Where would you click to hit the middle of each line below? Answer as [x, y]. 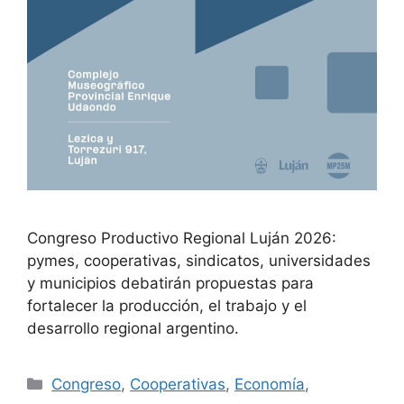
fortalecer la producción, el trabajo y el [167, 305]
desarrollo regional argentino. [133, 328]
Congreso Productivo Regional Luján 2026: [182, 238]
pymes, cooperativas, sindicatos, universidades [199, 260]
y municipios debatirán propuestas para [170, 283]
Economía [270, 384]
